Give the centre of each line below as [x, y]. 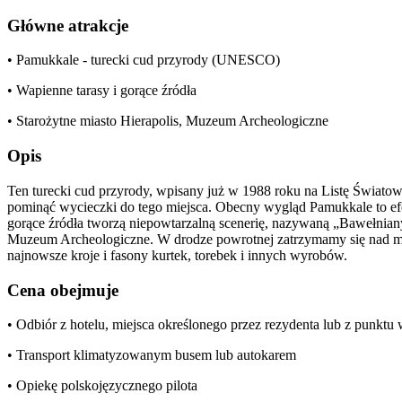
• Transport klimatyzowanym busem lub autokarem [152, 355]
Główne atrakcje [68, 25]
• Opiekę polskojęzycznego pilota [102, 386]
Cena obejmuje [63, 290]
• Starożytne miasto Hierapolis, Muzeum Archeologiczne [168, 121]
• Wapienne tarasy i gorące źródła [102, 91]
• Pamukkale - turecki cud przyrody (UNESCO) [144, 60]
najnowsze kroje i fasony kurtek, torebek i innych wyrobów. [177, 255]
